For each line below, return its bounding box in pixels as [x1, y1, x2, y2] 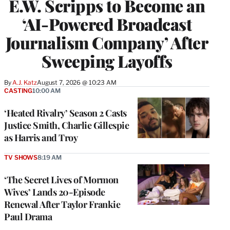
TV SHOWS [4, 153, 37, 161]
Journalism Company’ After [5, 31, 208, 53]
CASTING [4, 86, 33, 94]
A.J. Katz [12, 78, 37, 86]
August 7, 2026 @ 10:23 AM [36, 78, 117, 86]
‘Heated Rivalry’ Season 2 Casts [4, 106, 127, 119]
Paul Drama [4, 210, 52, 223]
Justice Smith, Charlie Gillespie [4, 119, 129, 131]
